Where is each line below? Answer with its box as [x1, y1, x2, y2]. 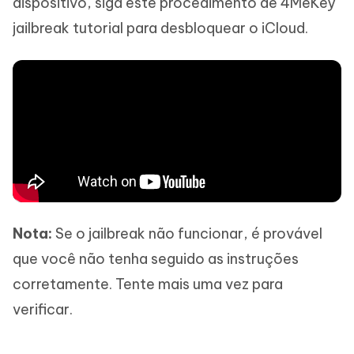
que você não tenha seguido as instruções [13, 249, 299, 268]
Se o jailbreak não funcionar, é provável [55, 224, 322, 243]
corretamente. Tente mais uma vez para [13, 274, 283, 293]
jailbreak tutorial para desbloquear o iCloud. [13, 18, 308, 37]
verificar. [13, 299, 73, 318]
